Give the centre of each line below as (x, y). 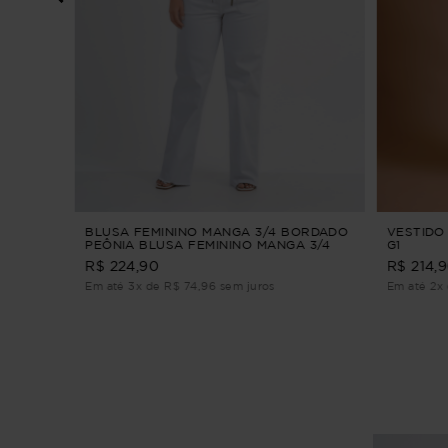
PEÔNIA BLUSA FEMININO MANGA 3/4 (207, 245)
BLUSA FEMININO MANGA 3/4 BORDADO (216, 232)
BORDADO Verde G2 (150, 258)
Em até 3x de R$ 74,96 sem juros (179, 286)
